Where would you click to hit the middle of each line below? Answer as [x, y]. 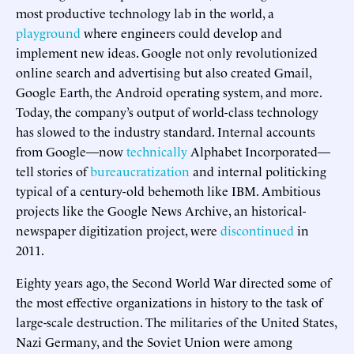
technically [157, 151]
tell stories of [53, 170]
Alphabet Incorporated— [259, 151]
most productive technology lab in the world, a [145, 12]
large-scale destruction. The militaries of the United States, [176, 321]
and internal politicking [258, 170]
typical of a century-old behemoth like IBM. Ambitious [168, 190]
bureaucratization [140, 170]
